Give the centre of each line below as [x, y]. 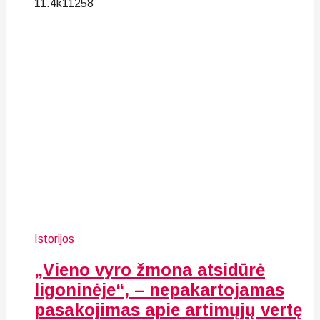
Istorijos [54, 239]
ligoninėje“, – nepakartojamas [159, 289]
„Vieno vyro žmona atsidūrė [150, 269]
